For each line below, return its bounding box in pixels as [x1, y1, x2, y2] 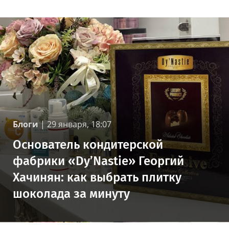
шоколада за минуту [13, 187, 130, 201]
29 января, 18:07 [47, 119, 111, 130]
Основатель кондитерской [13, 138, 163, 152]
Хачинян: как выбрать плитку [13, 170, 181, 185]
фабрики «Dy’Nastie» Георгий [13, 154, 184, 169]
